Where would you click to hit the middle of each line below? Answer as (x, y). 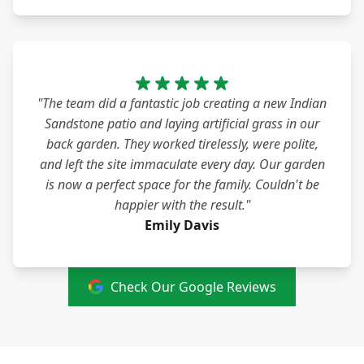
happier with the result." (182, 205)
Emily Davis (182, 225)
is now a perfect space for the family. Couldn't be (182, 185)
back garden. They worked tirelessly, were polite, (182, 144)
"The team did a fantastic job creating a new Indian (182, 104)
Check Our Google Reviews (193, 287)
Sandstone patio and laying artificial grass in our (182, 124)
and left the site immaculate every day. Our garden (182, 165)
